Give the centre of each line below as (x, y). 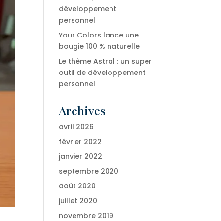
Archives (82, 110)
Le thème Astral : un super (106, 61)
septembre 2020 (89, 171)
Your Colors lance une (99, 35)
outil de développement (102, 73)
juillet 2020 (78, 201)
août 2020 (77, 186)
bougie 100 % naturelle (99, 46)
